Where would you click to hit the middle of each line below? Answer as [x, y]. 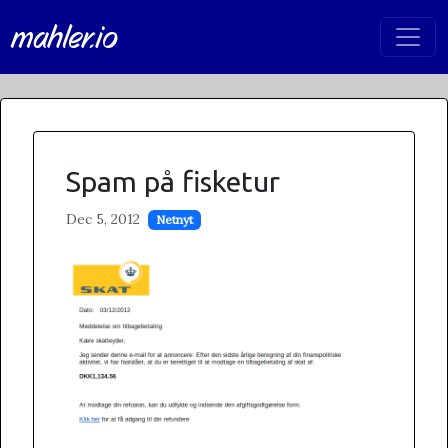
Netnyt [174, 219]
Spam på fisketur [173, 181]
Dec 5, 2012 [103, 219]
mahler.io [65, 37]
